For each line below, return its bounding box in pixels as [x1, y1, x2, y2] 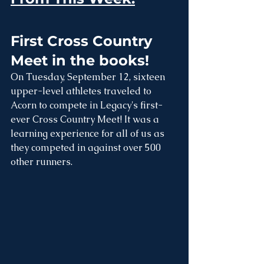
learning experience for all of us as [11, 127, 167, 140]
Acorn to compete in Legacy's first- [11, 99, 163, 112]
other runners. [11, 156, 75, 169]
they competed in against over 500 [11, 141, 163, 154]
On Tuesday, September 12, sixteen [11, 71, 167, 84]
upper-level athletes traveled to [11, 85, 154, 98]
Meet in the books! [11, 52, 149, 70]
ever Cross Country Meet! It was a [11, 113, 161, 126]
